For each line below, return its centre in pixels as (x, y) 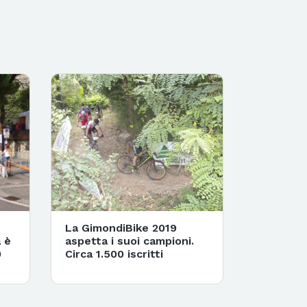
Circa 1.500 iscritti (114, 254)
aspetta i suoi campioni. (129, 241)
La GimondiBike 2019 (121, 228)
